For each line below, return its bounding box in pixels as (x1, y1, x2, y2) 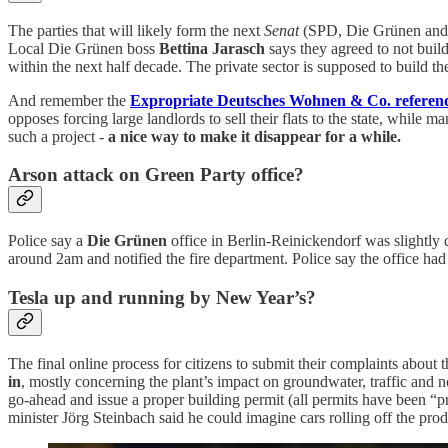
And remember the (8, 91, 130, 109)
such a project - (8, 127, 108, 145)
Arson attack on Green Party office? (8, 164, 304, 186)
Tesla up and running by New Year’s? (8, 286, 316, 308)
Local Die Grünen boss (8, 39, 159, 57)
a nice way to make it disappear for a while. (108, 127, 401, 145)
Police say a (8, 232, 87, 250)
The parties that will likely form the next (8, 21, 264, 39)
